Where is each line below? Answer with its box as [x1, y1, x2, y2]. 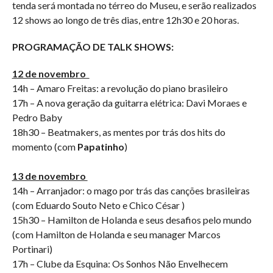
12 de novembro [12, 68, 90, 80]
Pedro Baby [12, 112, 62, 124]
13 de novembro [12, 170, 88, 182]
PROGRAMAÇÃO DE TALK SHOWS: [12, 41, 175, 53]
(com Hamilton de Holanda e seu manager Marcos [12, 229, 221, 241]
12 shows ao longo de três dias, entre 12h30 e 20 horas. [12, 14, 239, 26]
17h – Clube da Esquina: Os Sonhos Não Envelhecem [12, 258, 228, 270]
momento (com [12, 141, 77, 153]
